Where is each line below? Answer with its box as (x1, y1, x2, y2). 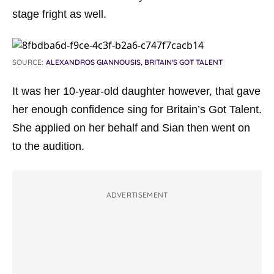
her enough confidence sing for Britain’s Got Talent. (12, 103, 262, 116)
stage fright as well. (12, 8, 106, 20)
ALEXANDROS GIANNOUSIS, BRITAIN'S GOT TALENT (46, 57, 223, 67)
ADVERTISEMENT (106, 190, 168, 199)
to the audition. (12, 140, 84, 152)
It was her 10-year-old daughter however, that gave (12, 85, 261, 97)
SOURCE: (12, 57, 43, 67)
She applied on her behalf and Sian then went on (12, 122, 250, 134)
